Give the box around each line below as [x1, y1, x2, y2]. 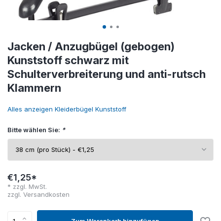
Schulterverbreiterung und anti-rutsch [7, 68, 206, 80]
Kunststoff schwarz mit [7, 54, 129, 67]
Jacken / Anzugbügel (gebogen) [7, 40, 175, 53]
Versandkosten [23, 190, 70, 198]
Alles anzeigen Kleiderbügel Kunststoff [7, 105, 126, 113]
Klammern [7, 81, 61, 94]
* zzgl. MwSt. [7, 183, 47, 190]
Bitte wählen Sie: [7, 126, 62, 134]
